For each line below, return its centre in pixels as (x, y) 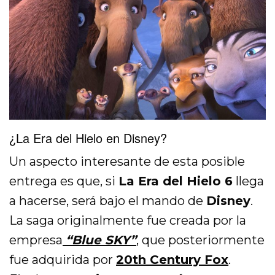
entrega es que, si (64, 181)
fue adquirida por (63, 260)
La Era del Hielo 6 (176, 181)
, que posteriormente (201, 240)
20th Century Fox (172, 260)
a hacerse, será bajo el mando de (108, 201)
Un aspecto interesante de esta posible (127, 162)
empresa (36, 240)
